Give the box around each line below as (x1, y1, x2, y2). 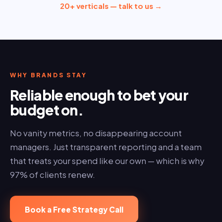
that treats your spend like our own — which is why (10, 156, 204, 166)
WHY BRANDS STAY (10, 71, 87, 79)
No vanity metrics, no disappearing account (10, 128, 182, 139)
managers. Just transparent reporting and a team (10, 142, 202, 153)
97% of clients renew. (10, 169, 95, 180)
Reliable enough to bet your (10, 86, 189, 104)
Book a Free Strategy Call (25, 205, 123, 215)
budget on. (10, 101, 84, 119)
